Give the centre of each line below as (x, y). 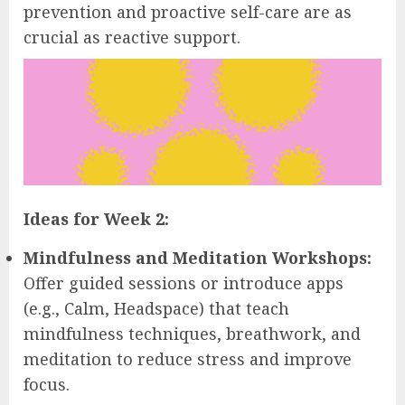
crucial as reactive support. (132, 38)
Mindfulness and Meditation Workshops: (198, 257)
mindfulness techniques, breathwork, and (192, 333)
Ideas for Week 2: (96, 218)
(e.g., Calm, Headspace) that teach (156, 308)
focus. (47, 384)
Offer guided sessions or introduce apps (184, 283)
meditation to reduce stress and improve (188, 358)
